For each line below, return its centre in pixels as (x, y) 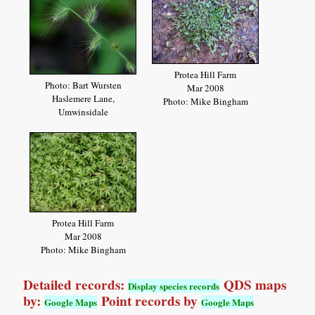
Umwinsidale (83, 112)
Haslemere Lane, (83, 99)
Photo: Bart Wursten (83, 85)
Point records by (149, 301)
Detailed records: (76, 284)
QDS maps (253, 284)
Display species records (174, 285)
